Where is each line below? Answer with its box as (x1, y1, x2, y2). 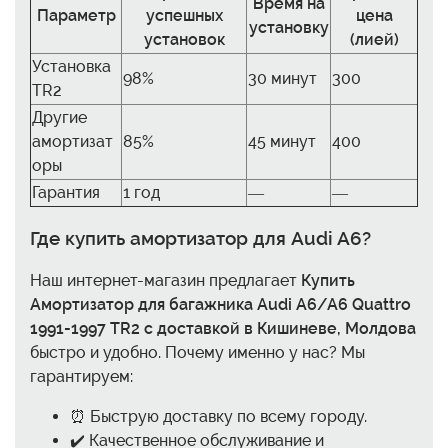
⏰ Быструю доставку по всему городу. (70, 406, 367, 426)
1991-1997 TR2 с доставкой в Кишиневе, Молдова (30, 318, 416, 338)
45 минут (248, 132, 316, 152)
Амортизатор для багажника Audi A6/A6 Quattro (30, 294, 411, 314)
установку (248, 18, 329, 38)
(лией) (349, 30, 399, 50)
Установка (32, 57, 111, 77)
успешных (145, 6, 223, 26)
